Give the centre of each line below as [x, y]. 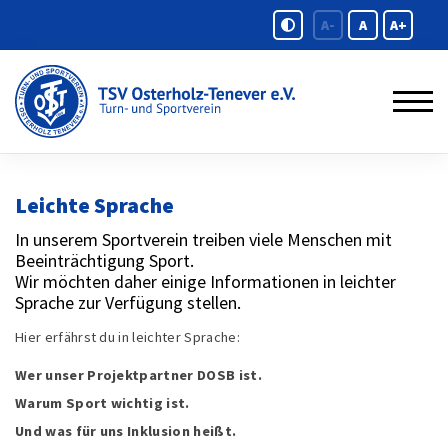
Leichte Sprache [94, 205]
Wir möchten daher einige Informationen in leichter [205, 281]
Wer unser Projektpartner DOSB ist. [138, 374]
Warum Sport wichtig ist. [102, 402]
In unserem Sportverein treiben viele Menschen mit [203, 239]
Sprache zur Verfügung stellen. [128, 302]
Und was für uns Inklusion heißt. [126, 430]
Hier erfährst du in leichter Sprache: [127, 336]
